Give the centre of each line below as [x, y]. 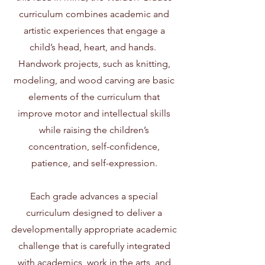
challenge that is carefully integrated [94, 246]
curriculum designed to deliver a [94, 213]
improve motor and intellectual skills [94, 113]
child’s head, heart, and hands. [94, 47]
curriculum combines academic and [94, 14]
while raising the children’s [94, 130]
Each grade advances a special [94, 196]
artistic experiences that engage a [94, 30]
